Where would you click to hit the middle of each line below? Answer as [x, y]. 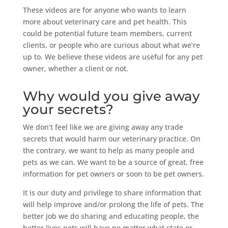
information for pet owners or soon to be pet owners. [113, 174]
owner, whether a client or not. [75, 68]
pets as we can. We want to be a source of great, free [113, 162]
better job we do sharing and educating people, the [111, 216]
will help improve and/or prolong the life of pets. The [113, 204]
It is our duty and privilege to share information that [112, 192]
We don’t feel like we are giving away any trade [103, 127]
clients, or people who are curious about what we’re [111, 45]
